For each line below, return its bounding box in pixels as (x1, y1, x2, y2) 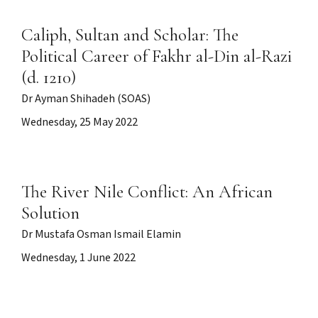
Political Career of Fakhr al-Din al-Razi (21, 45, 292, 67)
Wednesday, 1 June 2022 (21, 251, 136, 265)
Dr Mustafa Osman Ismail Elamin (21, 227, 181, 242)
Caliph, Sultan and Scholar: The (21, 24, 238, 45)
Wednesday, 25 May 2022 (21, 115, 138, 130)
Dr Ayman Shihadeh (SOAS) (21, 92, 150, 106)
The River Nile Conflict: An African (21, 181, 273, 202)
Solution (21, 202, 79, 224)
